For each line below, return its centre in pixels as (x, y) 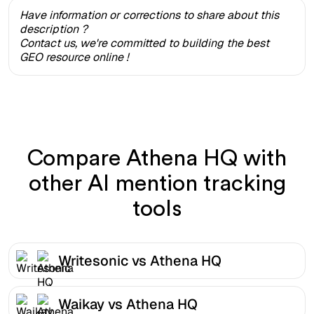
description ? (54, 29)
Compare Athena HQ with (157, 158)
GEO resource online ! (74, 57)
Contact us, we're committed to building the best (144, 43)
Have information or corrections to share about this (149, 15)
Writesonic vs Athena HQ (140, 260)
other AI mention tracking (157, 183)
